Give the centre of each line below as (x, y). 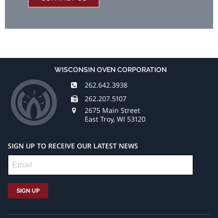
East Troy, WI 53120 (115, 119)
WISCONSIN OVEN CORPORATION (111, 70)
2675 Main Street (112, 110)
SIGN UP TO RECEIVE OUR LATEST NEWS (73, 145)
